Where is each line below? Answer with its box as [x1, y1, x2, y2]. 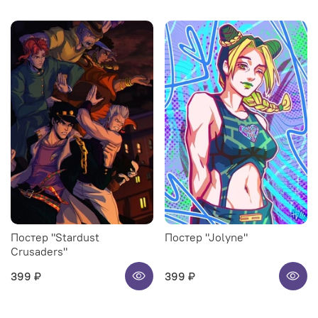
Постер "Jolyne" [165, 230, 248, 245]
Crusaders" [11, 244, 67, 259]
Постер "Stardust [11, 230, 99, 245]
